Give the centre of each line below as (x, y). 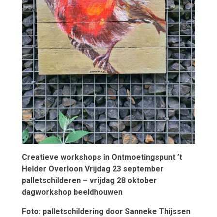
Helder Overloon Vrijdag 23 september (93, 169)
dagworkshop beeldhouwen (72, 192)
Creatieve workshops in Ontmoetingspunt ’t (102, 157)
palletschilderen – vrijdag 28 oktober (89, 181)
